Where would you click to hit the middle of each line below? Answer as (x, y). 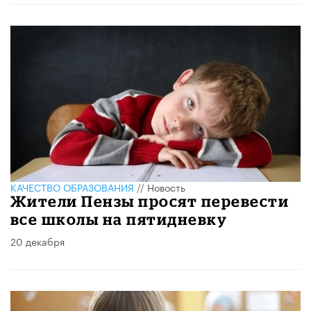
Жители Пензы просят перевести (150, 201)
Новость (166, 187)
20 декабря (37, 241)
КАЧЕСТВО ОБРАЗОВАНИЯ (72, 187)
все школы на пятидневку (119, 219)
